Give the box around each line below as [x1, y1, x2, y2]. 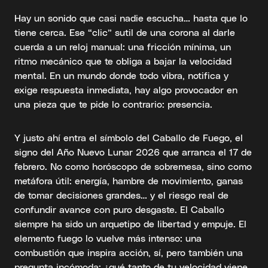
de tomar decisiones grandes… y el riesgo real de [14, 189, 229, 200]
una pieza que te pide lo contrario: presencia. [14, 98, 212, 109]
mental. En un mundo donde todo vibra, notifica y [14, 69, 229, 81]
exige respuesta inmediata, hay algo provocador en [14, 84, 237, 95]
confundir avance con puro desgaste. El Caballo [14, 203, 224, 215]
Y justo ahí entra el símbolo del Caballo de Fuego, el [14, 132, 243, 143]
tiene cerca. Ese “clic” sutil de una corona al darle [14, 26, 235, 38]
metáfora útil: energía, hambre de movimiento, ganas [14, 175, 243, 186]
